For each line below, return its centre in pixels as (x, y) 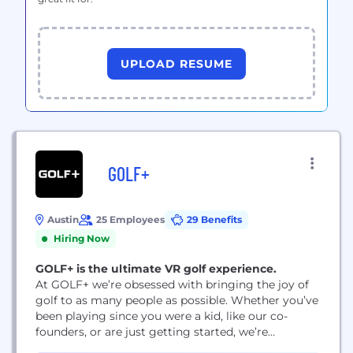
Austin (63, 219)
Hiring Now (82, 238)
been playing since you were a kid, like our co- (162, 316)
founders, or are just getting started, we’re (152, 332)
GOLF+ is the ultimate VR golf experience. (156, 269)
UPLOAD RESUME (176, 63)
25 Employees (130, 219)
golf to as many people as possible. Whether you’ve (177, 300)
